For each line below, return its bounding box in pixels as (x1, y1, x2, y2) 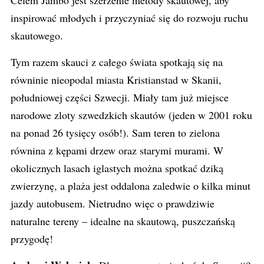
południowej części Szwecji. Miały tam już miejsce (11, 90, 229, 104)
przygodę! (11, 232, 53, 246)
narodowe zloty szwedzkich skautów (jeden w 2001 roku (11, 108, 252, 122)
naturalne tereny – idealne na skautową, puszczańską (11, 214, 235, 228)
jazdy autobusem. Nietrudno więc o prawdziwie (11, 196, 214, 210)
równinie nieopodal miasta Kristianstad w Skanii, (11, 72, 222, 87)
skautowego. (11, 28, 63, 42)
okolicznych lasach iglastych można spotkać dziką (11, 161, 223, 175)
